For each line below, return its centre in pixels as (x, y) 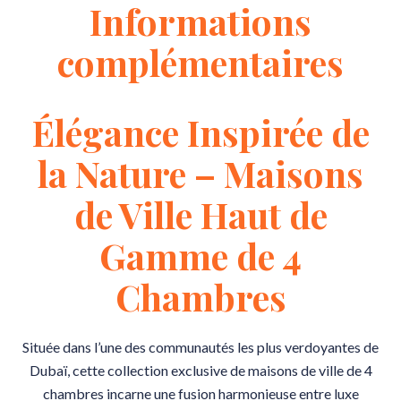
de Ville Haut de (200, 214)
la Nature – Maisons (200, 173)
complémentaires (200, 62)
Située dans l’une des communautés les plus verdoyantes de (200, 347)
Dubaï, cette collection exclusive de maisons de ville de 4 (200, 370)
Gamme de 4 (200, 256)
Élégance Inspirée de (200, 132)
